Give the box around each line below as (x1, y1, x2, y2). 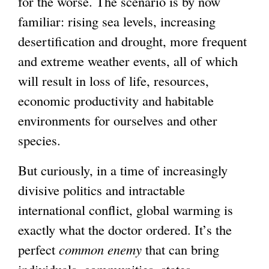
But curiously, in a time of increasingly (18, 161, 228, 180)
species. (18, 131, 61, 150)
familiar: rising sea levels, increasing (18, 12, 216, 31)
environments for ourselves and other (18, 111, 217, 130)
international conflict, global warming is (18, 201, 233, 219)
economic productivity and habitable (18, 91, 214, 110)
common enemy (59, 240, 142, 259)
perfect (18, 240, 59, 259)
